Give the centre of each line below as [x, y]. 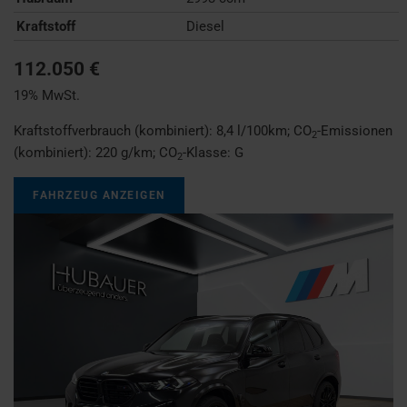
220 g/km [124, 152]
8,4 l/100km [252, 130]
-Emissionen [355, 130]
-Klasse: [208, 152]
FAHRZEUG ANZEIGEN [99, 195]
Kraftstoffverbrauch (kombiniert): [115, 130]
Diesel [206, 26]
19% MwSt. [47, 95]
